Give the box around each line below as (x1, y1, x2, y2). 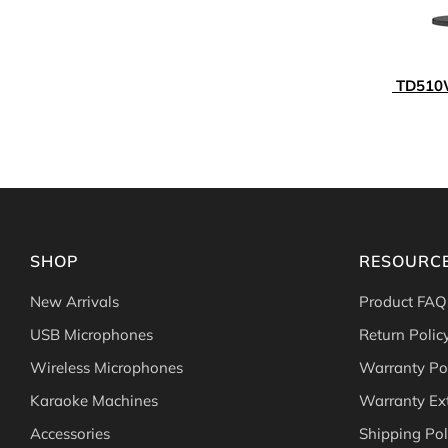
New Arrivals (30, 292, 119, 312)
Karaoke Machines (30, 391, 158, 411)
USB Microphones (30, 325, 153, 345)
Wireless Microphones (30, 358, 183, 378)
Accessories (30, 424, 110, 444)
